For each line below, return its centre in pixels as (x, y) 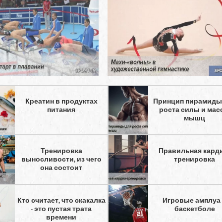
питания (61, 110)
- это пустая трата (61, 209)
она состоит (61, 167)
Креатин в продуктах (61, 101)
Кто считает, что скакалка (61, 200)
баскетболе (194, 209)
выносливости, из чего (61, 159)
